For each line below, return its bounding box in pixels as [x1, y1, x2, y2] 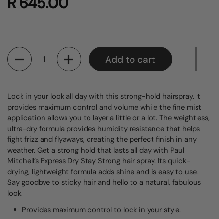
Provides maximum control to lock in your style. [22, 205, 181, 215]
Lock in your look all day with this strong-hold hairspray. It [7, 91, 200, 101]
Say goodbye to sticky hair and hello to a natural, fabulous [7, 177, 201, 187]
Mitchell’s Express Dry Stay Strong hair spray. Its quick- [7, 156, 190, 166]
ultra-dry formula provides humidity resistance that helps [7, 124, 200, 133]
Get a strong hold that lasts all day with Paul [37, 145, 184, 155]
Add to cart [105, 53, 155, 66]
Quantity [7, 47, 38, 57]
